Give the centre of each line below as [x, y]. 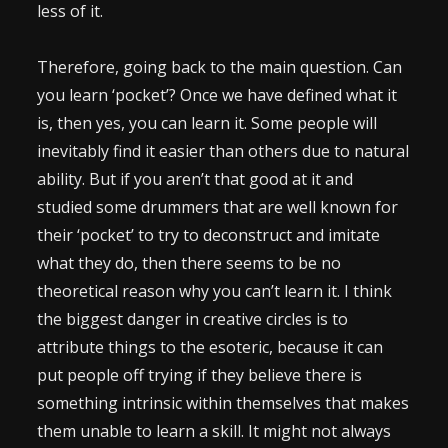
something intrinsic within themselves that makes [223, 403]
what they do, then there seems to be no [189, 263]
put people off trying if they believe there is [200, 375]
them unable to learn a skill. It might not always [214, 431]
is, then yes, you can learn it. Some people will [207, 123]
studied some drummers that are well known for [218, 207]
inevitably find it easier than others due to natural [223, 151]
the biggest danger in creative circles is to [193, 319]
